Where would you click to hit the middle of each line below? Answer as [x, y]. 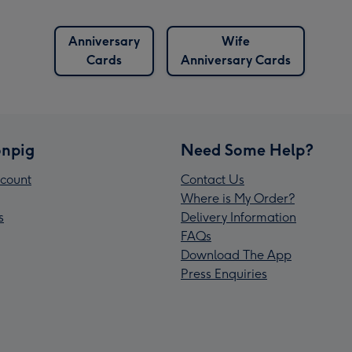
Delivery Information [238, 218]
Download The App [236, 255]
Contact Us [213, 180]
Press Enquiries [224, 274]
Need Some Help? [247, 150]
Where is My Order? [238, 199]
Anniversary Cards [235, 60]
